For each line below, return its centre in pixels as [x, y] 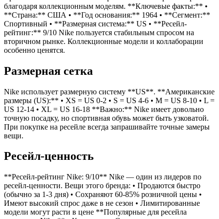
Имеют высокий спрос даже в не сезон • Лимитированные [102, 203]
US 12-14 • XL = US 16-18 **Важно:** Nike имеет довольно [104, 109]
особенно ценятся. [34, 50]
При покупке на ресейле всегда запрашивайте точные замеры [107, 127]
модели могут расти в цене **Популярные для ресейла [95, 212]
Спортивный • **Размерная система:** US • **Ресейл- [95, 23]
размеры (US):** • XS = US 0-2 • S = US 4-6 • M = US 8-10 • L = [109, 100]
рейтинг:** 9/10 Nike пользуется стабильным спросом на [99, 32]
